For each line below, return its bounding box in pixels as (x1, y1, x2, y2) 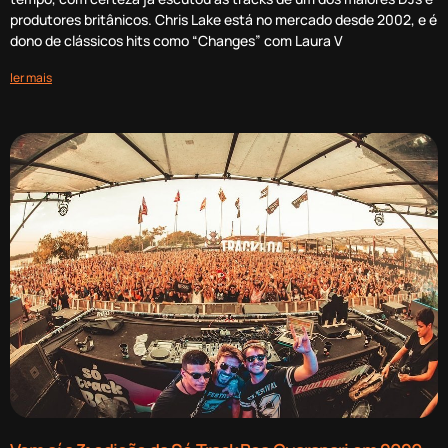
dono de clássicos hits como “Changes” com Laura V (10, 30, 343, 50)
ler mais (10, 68, 52, 86)
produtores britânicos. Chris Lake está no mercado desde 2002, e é (10, 9, 437, 29)
